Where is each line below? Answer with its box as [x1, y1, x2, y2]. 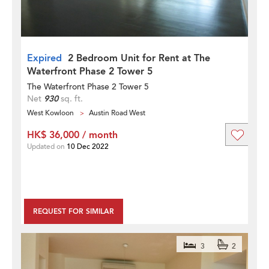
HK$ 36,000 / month [27, 128, 118, 142]
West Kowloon [27, 107, 74, 118]
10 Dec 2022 [67, 141, 109, 151]
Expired [27, 51, 62, 65]
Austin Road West [89, 107, 145, 118]
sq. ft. [58, 92, 83, 104]
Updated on [27, 141, 67, 151]
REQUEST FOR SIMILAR [33, 206, 114, 216]
